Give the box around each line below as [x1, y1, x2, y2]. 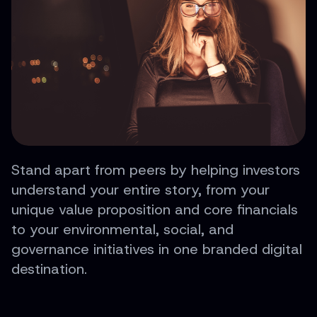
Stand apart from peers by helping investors [11, 160, 300, 179]
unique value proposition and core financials [11, 200, 298, 219]
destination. [11, 259, 87, 278]
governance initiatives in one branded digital [11, 239, 302, 258]
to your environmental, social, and [11, 219, 234, 238]
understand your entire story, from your [11, 180, 270, 199]
